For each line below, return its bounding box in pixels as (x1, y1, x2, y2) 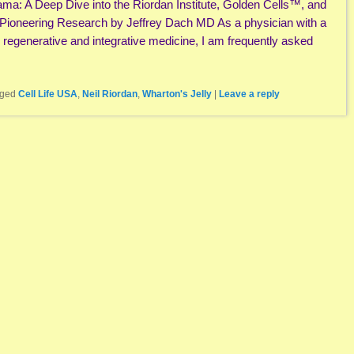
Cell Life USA (18, 88, 77, 100)
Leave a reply (219, 88, 280, 100)
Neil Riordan (82, 88, 137, 100)
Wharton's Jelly (142, 88, 212, 100)
